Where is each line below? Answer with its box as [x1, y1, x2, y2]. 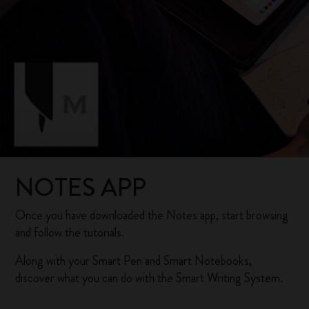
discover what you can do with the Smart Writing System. [15, 269, 283, 287]
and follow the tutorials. [15, 223, 125, 241]
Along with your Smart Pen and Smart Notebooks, [15, 252, 252, 270]
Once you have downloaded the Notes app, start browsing [15, 206, 289, 224]
